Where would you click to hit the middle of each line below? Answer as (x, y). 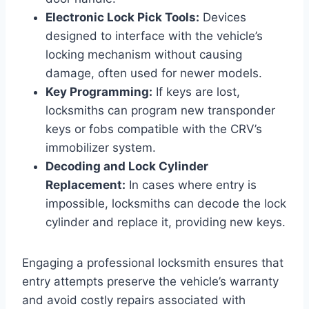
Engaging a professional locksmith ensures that (153, 262)
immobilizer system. (101, 147)
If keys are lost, (196, 91)
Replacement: (86, 185)
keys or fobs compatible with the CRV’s (154, 129)
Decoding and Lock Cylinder (127, 166)
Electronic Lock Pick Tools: (122, 17)
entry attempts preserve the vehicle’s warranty (150, 281)
